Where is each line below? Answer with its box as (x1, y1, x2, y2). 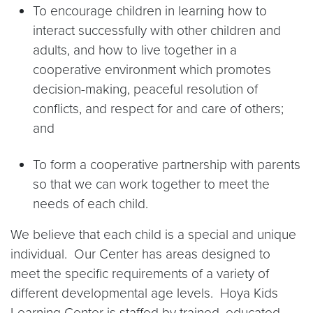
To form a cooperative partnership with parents (33, 156, 300, 173)
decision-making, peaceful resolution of (33, 81, 258, 97)
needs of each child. (33, 196, 148, 212)
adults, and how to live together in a (33, 42, 237, 58)
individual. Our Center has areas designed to (10, 246, 270, 262)
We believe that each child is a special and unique (10, 226, 296, 242)
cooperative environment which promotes (33, 61, 271, 78)
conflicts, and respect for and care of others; (33, 101, 284, 117)
